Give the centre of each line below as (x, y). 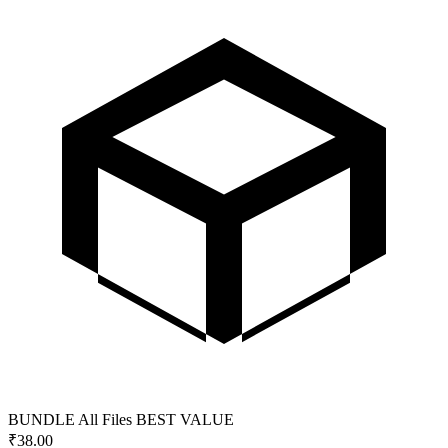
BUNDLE (41, 419)
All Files (105, 419)
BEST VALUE (185, 419)
